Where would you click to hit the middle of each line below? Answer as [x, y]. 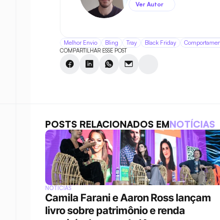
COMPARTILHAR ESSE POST [93, 51]
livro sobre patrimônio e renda [115, 210]
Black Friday [161, 42]
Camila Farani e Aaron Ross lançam [128, 198]
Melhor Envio [81, 42]
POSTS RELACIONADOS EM [107, 124]
